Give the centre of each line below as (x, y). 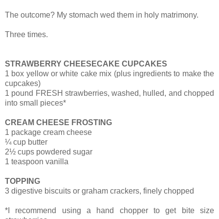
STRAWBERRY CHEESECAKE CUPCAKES (86, 64)
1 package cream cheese (48, 132)
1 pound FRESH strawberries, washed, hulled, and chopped (109, 93)
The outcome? (31, 15)
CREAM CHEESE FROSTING (58, 123)
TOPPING (22, 181)
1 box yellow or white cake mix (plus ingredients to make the (109, 74)
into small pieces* (35, 103)
